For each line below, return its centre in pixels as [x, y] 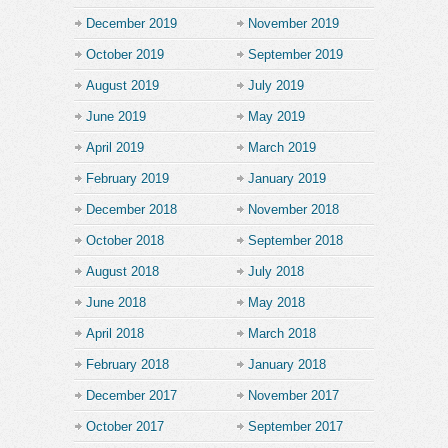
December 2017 [131, 395]
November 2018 [293, 209]
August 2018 [122, 271]
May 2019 [276, 116]
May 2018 [276, 302]
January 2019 [287, 178]
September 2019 [295, 54]
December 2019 [131, 23]
